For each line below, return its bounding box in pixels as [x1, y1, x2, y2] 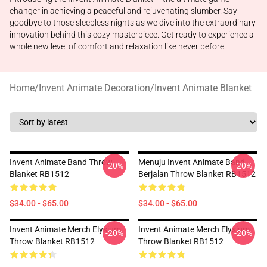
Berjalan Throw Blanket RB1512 [138, 169, 256, 179]
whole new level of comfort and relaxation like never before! [10, 42, 226, 51]
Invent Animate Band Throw [10, 157, 113, 167]
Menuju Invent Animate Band [138, 157, 245, 167]
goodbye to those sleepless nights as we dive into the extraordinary [10, 18, 256, 27]
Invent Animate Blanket [154, 82, 252, 94]
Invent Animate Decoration [39, 82, 150, 94]
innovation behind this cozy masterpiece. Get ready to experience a [10, 30, 254, 39]
